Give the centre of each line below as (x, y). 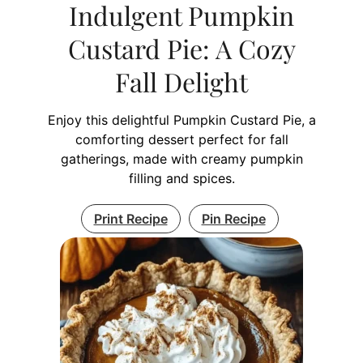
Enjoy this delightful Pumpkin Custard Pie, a (181, 120)
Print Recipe (130, 218)
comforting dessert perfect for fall (181, 139)
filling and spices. (181, 178)
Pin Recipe (233, 218)
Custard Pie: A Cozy (181, 48)
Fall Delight (181, 81)
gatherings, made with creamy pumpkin (181, 158)
